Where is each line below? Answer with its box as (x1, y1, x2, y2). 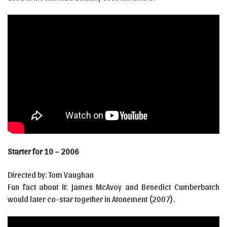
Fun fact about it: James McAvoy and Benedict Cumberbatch (8, 181, 219, 192)
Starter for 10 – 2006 (8, 146, 79, 156)
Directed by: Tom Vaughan (8, 169, 94, 179)
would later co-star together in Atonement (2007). (8, 194, 175, 204)
